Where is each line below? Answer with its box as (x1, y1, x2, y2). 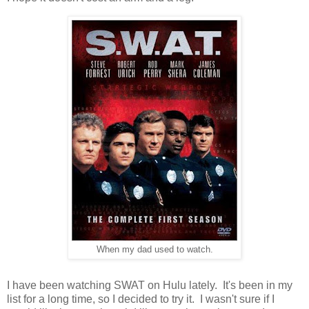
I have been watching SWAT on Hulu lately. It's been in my (7, 279, 292, 291)
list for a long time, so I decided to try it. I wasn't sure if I (7, 292, 275, 305)
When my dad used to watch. (96, 244, 213, 255)
